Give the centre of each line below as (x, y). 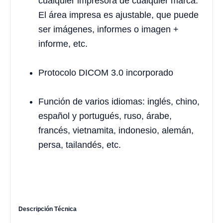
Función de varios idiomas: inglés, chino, (119, 102)
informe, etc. (63, 44)
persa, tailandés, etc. (80, 145)
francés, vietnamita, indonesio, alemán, (116, 131)
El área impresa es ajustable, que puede (118, 15)
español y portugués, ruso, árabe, (105, 116)
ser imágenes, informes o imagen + (109, 30)
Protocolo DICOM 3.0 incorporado (106, 73)
